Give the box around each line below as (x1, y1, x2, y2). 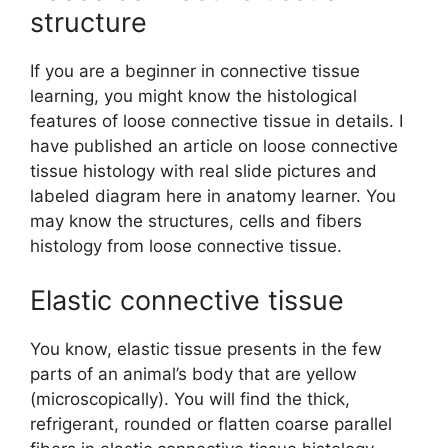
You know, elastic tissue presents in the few (30, 338, 382, 359)
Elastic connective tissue (30, 283, 344, 317)
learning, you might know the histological (30, 86, 357, 107)
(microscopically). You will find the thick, (30, 388, 350, 409)
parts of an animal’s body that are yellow (30, 363, 357, 384)
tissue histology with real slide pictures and (30, 161, 377, 182)
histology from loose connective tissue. (30, 236, 347, 257)
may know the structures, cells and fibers (30, 211, 362, 232)
